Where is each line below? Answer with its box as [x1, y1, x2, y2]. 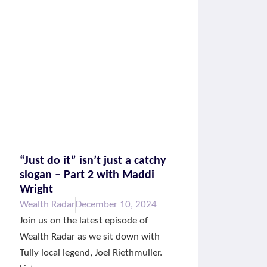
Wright [19, 184, 53, 196]
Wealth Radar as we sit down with [19, 232, 160, 243]
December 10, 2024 [75, 200, 157, 210]
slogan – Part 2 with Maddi [19, 169, 154, 182]
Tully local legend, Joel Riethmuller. [19, 248, 162, 259]
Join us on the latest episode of [19, 216, 148, 226]
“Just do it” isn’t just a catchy [19, 155, 166, 167]
